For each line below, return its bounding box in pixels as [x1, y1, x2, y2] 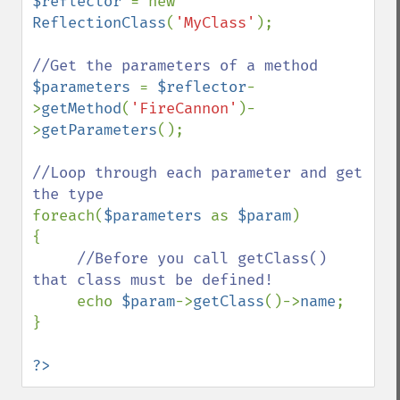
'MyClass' [175, 13, 255, 32]
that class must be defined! [32, 271, 273, 289]
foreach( [32, 206, 104, 225]
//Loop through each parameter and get [32, 163, 362, 182]
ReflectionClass [32, 13, 166, 32]
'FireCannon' [130, 99, 237, 118]
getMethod [41, 99, 121, 118]
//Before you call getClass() [77, 249, 327, 268]
